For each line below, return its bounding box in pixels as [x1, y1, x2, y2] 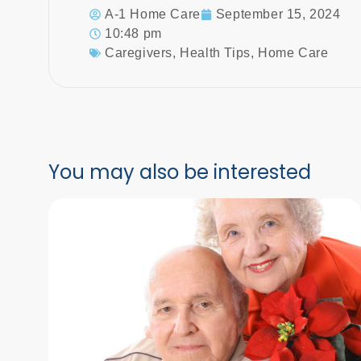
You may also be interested [48, 158, 311, 185]
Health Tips [180, 45, 251, 60]
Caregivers [105, 45, 172, 60]
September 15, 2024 [215, 6, 341, 21]
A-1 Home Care [105, 6, 201, 21]
